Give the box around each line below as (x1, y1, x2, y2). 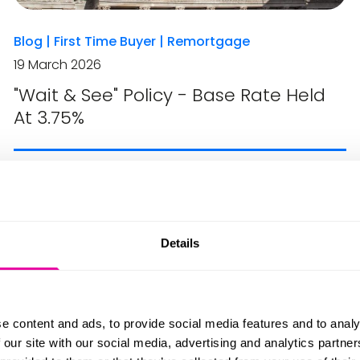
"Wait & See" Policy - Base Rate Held (14, 83, 326, 108)
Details (160, 235, 200, 250)
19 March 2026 (14, 55, 102, 75)
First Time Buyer (54, 32, 157, 51)
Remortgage (167, 32, 251, 51)
